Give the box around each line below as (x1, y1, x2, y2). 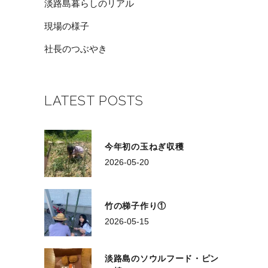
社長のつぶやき (44, 43, 107, 54)
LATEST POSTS (44, 92, 144, 108)
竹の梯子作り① (105, 200, 166, 211)
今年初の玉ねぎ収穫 (105, 141, 184, 151)
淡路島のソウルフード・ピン (105, 253, 220, 263)
